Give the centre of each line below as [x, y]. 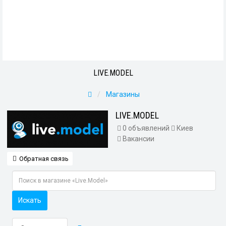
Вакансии [138, 139]
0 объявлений [147, 128]
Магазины [123, 94]
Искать [30, 200]
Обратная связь [43, 159]
